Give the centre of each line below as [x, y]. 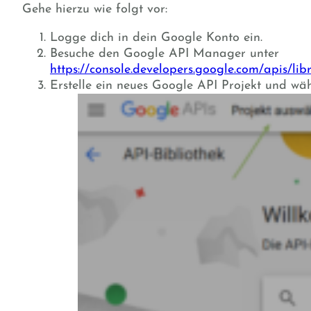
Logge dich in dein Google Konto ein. [156, 38]
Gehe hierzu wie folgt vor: [95, 10]
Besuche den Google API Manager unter [165, 54]
